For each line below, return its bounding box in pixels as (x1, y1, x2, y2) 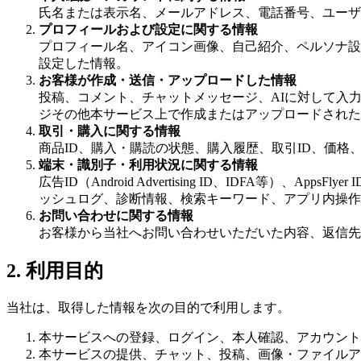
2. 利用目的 (6, 259, 103, 281)
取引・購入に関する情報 (39, 123, 180, 138)
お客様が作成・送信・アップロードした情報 (39, 73, 297, 87)
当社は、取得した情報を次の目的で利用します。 (6, 300, 290, 314)
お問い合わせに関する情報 (39, 208, 193, 222)
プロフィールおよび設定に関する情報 (39, 22, 258, 36)
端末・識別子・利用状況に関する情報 (39, 157, 258, 172)
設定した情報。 (39, 56, 129, 70)
